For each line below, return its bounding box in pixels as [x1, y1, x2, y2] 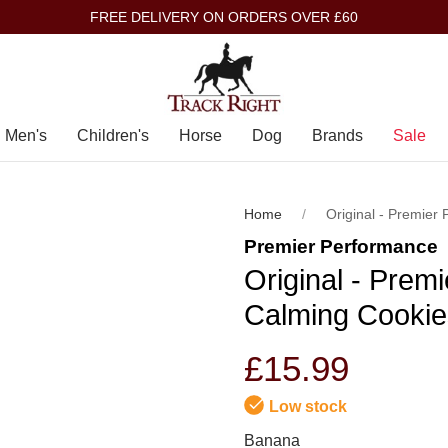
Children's [76, 127, 149, 144]
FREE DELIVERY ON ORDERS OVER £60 [90, 10, 358, 25]
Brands [311, 127, 363, 144]
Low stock [269, 398, 347, 415]
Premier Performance [244, 236, 438, 257]
